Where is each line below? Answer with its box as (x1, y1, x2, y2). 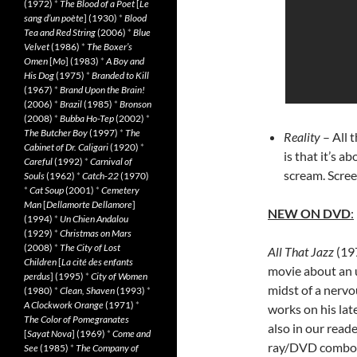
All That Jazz (268, 244, 334, 259)
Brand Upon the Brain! (60, 84, 145, 96)
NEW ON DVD (268, 206, 351, 221)
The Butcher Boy (24, 127, 88, 139)
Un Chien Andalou (60, 213, 128, 225)
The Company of (76, 342, 139, 354)
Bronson (120, 98, 151, 110)
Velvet (24, 41, 49, 53)
